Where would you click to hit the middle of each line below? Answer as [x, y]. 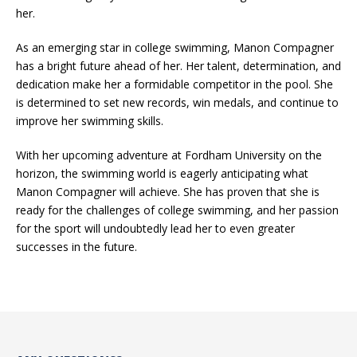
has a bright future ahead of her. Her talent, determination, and [178, 66]
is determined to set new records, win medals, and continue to [177, 102]
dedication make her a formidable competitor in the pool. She [175, 84]
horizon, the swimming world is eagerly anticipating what [162, 173]
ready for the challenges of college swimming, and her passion [177, 210]
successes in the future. [76, 247]
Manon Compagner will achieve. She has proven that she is [168, 192]
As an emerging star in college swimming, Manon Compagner [175, 47]
